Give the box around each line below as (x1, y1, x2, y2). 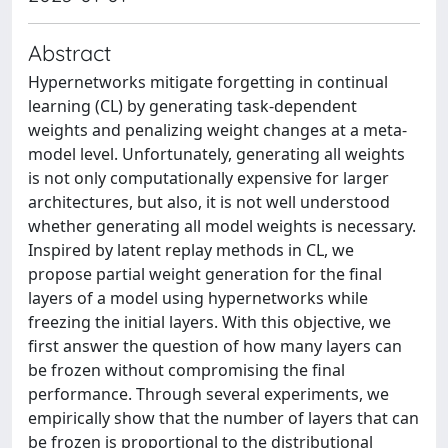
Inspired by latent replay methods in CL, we (28, 239, 354, 261)
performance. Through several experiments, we (28, 383, 389, 405)
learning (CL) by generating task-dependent (28, 95, 357, 117)
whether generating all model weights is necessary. (28, 215, 416, 237)
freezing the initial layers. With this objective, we (28, 311, 391, 333)
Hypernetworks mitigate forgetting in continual (28, 71, 388, 93)
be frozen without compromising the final (28, 359, 345, 381)
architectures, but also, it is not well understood (28, 191, 390, 213)
